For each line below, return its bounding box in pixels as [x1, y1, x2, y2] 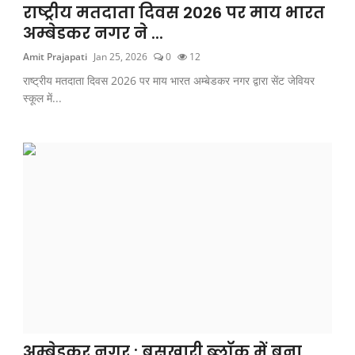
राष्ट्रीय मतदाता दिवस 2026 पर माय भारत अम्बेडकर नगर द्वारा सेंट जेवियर [23, 72, 315, 88]
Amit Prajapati [23, 49, 88, 63]
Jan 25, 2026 [94, 49, 148, 63]
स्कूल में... [23, 90, 63, 105]
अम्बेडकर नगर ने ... [23, 21, 164, 44]
